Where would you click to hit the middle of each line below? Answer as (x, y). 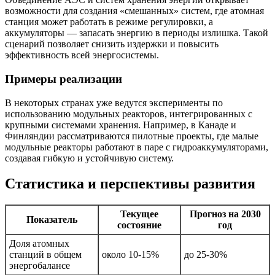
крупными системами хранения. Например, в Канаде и (121, 125)
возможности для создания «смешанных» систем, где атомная (134, 11)
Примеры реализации (64, 79)
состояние (139, 225)
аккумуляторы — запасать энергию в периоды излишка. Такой (137, 33)
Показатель (52, 220)
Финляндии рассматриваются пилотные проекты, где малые (132, 136)
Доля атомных (39, 244)
